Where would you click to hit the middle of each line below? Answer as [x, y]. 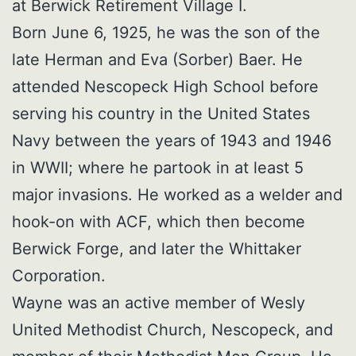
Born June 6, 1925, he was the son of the [166, 33]
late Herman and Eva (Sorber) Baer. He [157, 60]
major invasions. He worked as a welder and [177, 195]
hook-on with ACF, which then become [159, 222]
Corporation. [59, 276]
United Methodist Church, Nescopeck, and [172, 330]
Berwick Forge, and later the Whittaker [157, 249]
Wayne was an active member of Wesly [159, 303]
